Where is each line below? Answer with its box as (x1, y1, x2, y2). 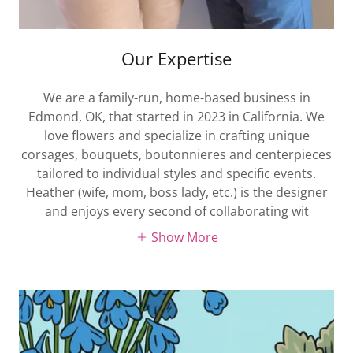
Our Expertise (121, 46, 232, 71)
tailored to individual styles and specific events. (37, 165, 316, 183)
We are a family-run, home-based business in (43, 89, 310, 107)
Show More (150, 228, 218, 246)
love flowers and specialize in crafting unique (43, 127, 310, 145)
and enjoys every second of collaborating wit (44, 203, 309, 221)
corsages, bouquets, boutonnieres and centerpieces (21, 146, 332, 164)
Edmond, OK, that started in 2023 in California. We (28, 108, 325, 126)
